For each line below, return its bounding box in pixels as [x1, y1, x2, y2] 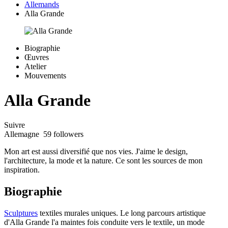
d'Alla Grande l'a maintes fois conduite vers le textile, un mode [4, 218, 205, 227]
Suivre [4, 121, 25, 130]
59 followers [41, 130, 83, 139]
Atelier [24, 62, 46, 71]
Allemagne [4, 130, 39, 139]
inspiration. [4, 165, 40, 175]
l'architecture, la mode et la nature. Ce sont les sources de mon [4, 156, 203, 165]
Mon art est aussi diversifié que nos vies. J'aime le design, [4, 147, 188, 156]
